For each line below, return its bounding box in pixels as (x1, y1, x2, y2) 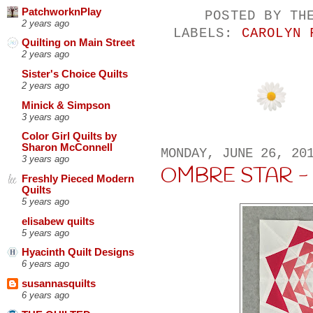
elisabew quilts (22, 215, 94, 227)
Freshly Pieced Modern (22, 173, 134, 184)
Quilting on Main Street (22, 37, 135, 49)
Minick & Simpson (22, 99, 110, 111)
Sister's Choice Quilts (22, 68, 128, 80)
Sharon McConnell (22, 142, 112, 154)
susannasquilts (22, 277, 96, 289)
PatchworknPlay (22, 6, 101, 17)
